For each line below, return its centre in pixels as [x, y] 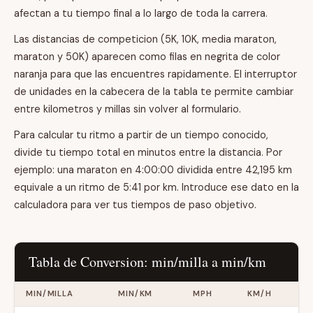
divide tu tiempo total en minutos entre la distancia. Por [148, 152]
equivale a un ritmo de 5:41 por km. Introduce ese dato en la [156, 187]
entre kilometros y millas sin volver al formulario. [128, 109]
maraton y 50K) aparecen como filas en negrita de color [147, 57]
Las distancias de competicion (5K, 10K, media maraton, [145, 39]
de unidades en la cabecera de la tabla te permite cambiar [154, 92]
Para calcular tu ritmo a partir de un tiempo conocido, [141, 135]
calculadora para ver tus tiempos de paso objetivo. [135, 205]
